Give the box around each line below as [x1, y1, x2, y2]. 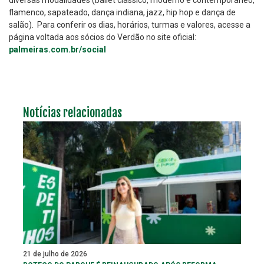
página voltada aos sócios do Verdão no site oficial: [9, 32, 196, 42]
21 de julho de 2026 [23, 249, 87, 258]
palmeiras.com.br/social [9, 45, 106, 54]
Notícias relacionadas [23, 105, 122, 120]
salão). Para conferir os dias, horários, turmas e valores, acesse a [9, 20, 250, 29]
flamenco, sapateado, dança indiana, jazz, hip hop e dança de [9, 8, 236, 17]
